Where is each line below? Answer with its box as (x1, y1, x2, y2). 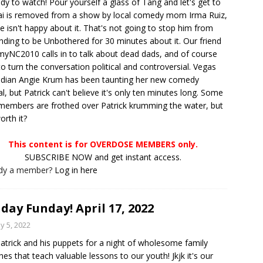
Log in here (55, 164, 97, 176)
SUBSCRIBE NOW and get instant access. (25, 151, 182, 163)
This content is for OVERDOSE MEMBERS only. (8, 139, 198, 150)
